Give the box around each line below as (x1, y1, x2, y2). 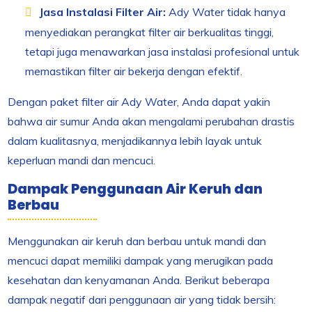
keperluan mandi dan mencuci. (8, 153, 156, 168)
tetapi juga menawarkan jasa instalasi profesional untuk (25, 45, 300, 59)
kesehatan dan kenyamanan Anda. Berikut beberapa (8, 273, 270, 288)
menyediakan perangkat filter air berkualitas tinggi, (25, 25, 274, 40)
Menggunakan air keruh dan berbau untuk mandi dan (8, 234, 267, 249)
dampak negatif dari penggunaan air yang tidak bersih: (8, 292, 276, 307)
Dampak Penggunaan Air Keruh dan (8, 180, 263, 199)
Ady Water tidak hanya (166, 5, 286, 19)
